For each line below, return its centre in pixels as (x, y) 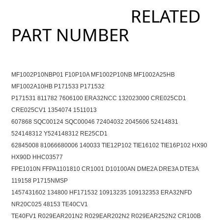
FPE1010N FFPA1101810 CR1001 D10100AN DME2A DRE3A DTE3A (105, 169)
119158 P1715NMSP (39, 181)
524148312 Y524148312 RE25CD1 (59, 134)
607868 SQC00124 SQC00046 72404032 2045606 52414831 (95, 122)
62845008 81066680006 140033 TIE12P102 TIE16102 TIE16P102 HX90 (109, 146)
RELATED (106, 16)
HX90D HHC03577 (37, 157)
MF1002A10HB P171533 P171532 (58, 87)
